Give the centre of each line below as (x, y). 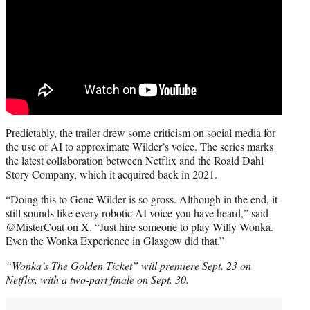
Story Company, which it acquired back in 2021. (111, 174)
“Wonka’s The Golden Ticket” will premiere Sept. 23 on (128, 266)
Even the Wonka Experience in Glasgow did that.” (115, 241)
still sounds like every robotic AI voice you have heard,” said (137, 213)
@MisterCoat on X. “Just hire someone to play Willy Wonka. (139, 227)
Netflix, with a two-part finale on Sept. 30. (97, 280)
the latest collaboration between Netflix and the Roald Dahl (135, 161)
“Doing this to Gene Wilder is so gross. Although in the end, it (142, 199)
